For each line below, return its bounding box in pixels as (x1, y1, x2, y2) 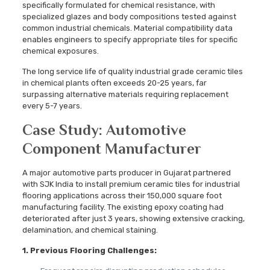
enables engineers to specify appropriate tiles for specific (22, 35, 237, 45)
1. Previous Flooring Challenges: (22, 246, 157, 256)
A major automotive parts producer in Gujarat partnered (22, 168, 231, 178)
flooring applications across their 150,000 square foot (22, 191, 222, 201)
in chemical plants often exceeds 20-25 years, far (22, 78, 207, 88)
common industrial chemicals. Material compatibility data (22, 24, 233, 33)
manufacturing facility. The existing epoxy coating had (22, 202, 224, 212)
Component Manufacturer (22, 140, 201, 158)
